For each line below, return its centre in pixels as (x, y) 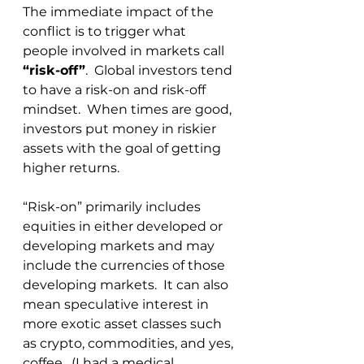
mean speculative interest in (117, 304)
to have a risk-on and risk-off (116, 89)
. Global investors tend (160, 70)
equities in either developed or (124, 226)
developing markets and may (120, 245)
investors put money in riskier (121, 128)
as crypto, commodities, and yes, (130, 343)
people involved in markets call (125, 50)
